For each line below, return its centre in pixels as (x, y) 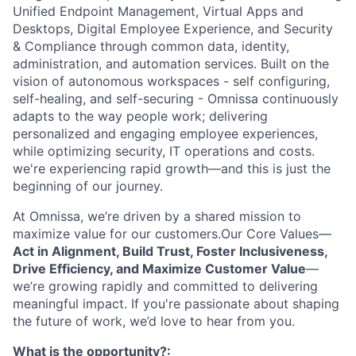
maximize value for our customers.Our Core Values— (172, 234)
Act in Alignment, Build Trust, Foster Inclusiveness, (170, 251)
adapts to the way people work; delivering (140, 116)
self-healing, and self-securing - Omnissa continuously (176, 99)
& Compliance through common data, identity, (151, 46)
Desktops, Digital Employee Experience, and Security (173, 29)
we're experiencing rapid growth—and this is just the (172, 168)
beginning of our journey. (88, 186)
